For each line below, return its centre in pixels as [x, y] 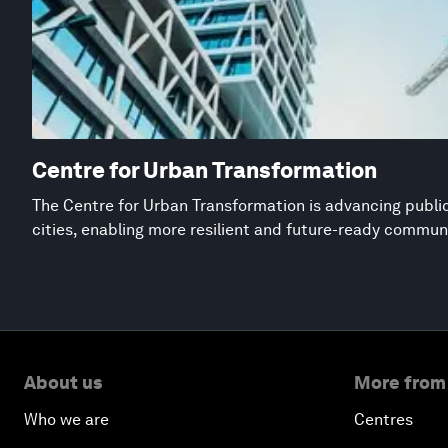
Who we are [66, 419]
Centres [383, 419]
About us [63, 382]
